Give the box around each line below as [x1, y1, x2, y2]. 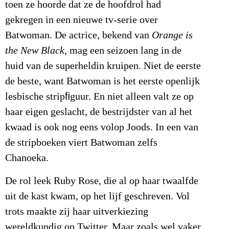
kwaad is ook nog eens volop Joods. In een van [5, 122, 198, 133]
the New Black [5, 45, 64, 57]
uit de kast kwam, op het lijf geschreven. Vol [5, 190, 190, 202]
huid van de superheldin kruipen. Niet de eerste [5, 60, 201, 72]
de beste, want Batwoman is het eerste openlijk [5, 76, 200, 87]
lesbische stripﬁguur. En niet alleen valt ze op [5, 91, 194, 103]
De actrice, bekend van [52, 30, 152, 41]
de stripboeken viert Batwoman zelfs [5, 137, 157, 149]
